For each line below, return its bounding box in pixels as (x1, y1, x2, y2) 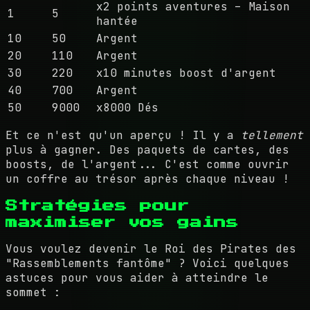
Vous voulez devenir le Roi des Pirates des (6, 241, 296, 256)
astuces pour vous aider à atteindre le (6, 270, 268, 285)
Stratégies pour (6, 199, 189, 212)
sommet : (6, 284, 61, 300)
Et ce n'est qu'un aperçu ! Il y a (6, 127, 241, 143)
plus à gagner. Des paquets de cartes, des (6, 142, 289, 157)
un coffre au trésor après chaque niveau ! (6, 171, 289, 186)
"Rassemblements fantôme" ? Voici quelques (6, 255, 289, 271)
